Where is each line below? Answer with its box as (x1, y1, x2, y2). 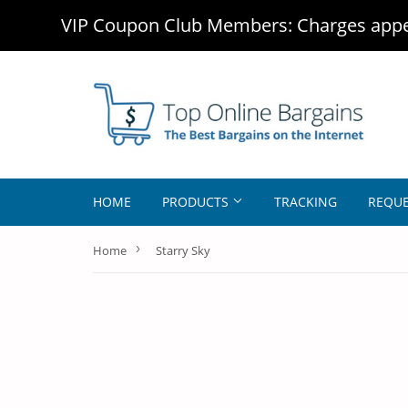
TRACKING (274, 193, 337, 210)
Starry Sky (156, 242, 210, 259)
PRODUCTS (162, 193, 232, 210)
